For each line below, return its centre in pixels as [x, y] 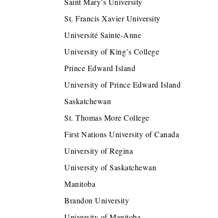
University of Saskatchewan [110, 167]
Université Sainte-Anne [103, 35]
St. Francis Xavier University [112, 18]
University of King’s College [112, 52]
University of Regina [99, 151]
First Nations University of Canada [122, 134]
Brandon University [97, 200]
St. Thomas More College [107, 118]
